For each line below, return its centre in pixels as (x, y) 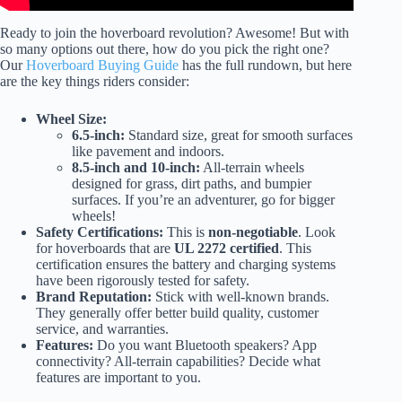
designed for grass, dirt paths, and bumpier (192, 183)
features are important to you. (118, 377)
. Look (317, 232)
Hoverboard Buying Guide (102, 65)
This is (186, 232)
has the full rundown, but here (265, 65)
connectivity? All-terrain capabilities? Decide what (178, 361)
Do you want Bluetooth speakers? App (205, 345)
